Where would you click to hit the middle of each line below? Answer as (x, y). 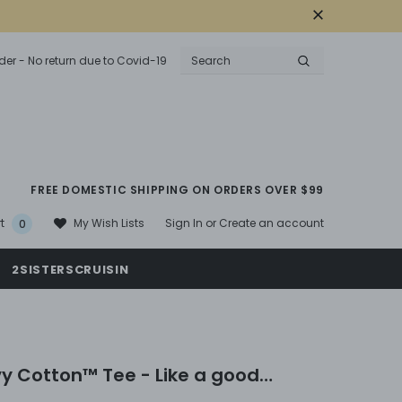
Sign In (185, 223)
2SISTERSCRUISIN (70, 270)
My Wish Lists (109, 223)
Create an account (271, 223)
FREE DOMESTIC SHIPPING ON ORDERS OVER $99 (177, 190)
